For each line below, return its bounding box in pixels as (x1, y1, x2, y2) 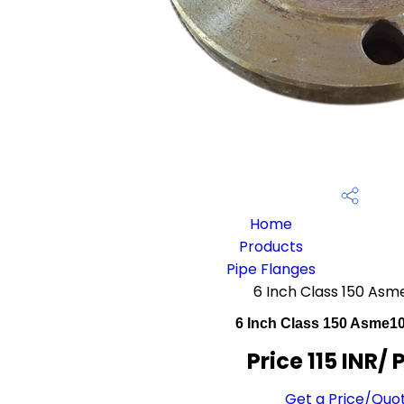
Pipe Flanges (226, 259, 317, 280)
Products (239, 236, 304, 257)
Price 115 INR (247, 346, 379, 376)
